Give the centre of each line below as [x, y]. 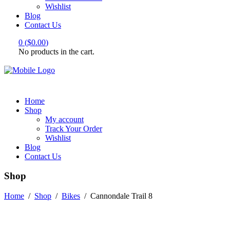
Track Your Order [74, 128]
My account [64, 119]
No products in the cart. [56, 51]
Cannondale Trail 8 [121, 196]
